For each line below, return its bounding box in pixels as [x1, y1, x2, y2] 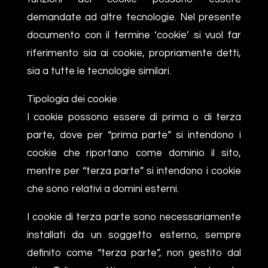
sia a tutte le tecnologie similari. [26, 65, 171, 77]
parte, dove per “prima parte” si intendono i [26, 129, 242, 141]
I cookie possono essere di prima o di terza [26, 111, 242, 123]
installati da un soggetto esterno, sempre [26, 229, 242, 240]
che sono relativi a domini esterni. [26, 183, 179, 194]
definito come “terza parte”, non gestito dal [26, 247, 242, 258]
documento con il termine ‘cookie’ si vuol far [26, 29, 242, 41]
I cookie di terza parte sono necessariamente [26, 211, 242, 223]
